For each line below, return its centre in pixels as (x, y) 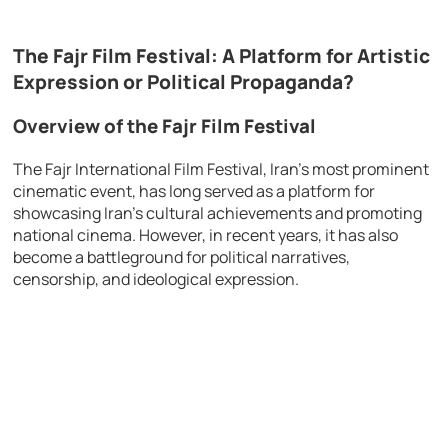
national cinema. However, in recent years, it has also (206, 235)
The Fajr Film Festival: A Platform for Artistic (222, 55)
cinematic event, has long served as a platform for (194, 191)
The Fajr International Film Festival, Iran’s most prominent (221, 169)
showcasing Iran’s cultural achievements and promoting (218, 213)
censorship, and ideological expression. (156, 279)
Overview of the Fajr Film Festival (165, 126)
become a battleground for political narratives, (182, 257)
